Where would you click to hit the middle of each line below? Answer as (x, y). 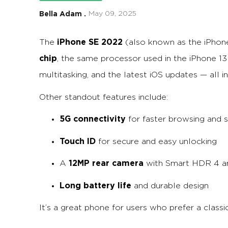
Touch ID (78, 141)
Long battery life (95, 185)
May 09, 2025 (112, 14)
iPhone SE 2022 (90, 42)
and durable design (170, 186)
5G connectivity (93, 119)
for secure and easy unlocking (156, 141)
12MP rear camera (106, 163)
